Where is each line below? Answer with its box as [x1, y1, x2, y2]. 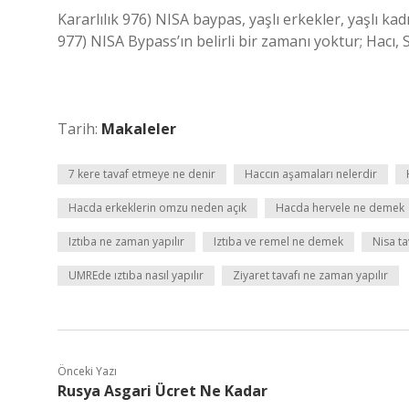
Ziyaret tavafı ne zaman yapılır [233, 267, 388, 283]
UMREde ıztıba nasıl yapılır [68, 267, 204, 283]
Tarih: [58, 119, 101, 139]
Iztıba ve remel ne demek [214, 234, 343, 249]
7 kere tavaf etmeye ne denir [68, 166, 215, 182]
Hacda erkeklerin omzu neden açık [68, 200, 246, 215]
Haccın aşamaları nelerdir [245, 166, 377, 182]
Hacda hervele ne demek [276, 200, 404, 215]
